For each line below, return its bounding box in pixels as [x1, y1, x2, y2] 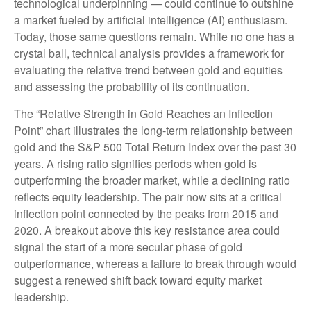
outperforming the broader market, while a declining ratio [14, 172, 290, 189]
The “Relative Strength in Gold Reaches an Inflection [14, 106, 273, 122]
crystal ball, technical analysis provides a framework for [14, 45, 284, 62]
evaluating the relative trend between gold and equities [14, 62, 283, 78]
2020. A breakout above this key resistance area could [14, 222, 280, 239]
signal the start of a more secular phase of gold [14, 239, 242, 255]
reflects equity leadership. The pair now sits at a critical [14, 189, 282, 205]
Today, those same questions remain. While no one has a [14, 28, 294, 45]
